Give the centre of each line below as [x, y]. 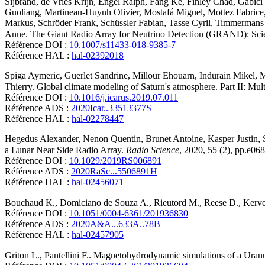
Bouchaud [24, 203]
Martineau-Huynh [78, 12]
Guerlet [78, 76]
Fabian [151, 23]
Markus [19, 23]
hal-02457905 [98, 235]
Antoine [188, 139]
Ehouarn [179, 76]
